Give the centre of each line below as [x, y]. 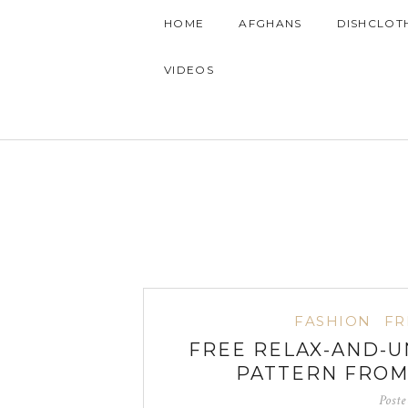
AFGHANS [270, 23]
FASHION [333, 321]
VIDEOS [189, 70]
